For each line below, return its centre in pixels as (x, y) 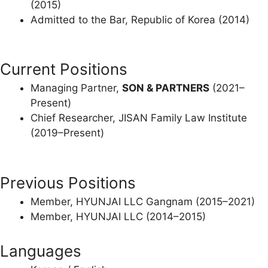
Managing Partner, (76, 88)
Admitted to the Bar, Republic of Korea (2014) (140, 19)
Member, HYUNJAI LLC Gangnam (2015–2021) (143, 201)
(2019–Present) (67, 133)
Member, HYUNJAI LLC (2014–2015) (118, 216)
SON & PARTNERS (166, 88)
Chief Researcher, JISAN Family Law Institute (139, 118)
